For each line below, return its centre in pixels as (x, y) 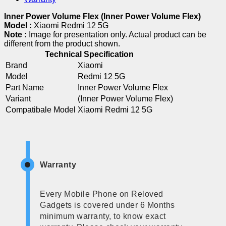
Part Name (25, 87)
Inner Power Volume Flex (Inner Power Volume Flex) (102, 16)
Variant (18, 98)
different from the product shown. (62, 43)
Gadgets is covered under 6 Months (107, 205)
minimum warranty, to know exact (103, 216)
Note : (16, 34)
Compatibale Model (41, 109)
